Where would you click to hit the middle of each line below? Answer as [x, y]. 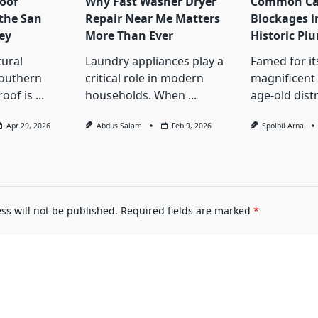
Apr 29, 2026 [29, 126]
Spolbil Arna [283, 126]
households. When [135, 95]
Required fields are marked [187, 211]
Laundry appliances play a [154, 61]
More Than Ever [129, 36]
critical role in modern [144, 78]
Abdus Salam [120, 126]
